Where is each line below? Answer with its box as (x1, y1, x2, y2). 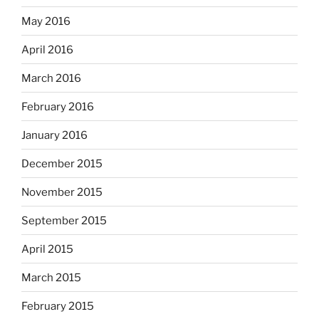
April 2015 (21, 242, 73, 256)
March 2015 (21, 271, 81, 284)
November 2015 (21, 185, 103, 199)
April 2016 (21, 43, 73, 56)
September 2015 (21, 214, 107, 227)
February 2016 (21, 100, 94, 113)
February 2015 (21, 299, 94, 313)
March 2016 (21, 71, 81, 85)
